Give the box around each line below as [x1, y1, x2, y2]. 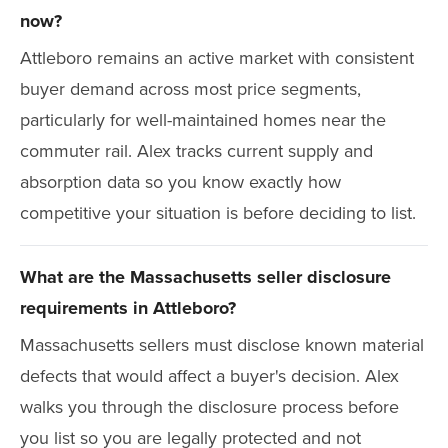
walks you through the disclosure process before [20, 394, 399, 420]
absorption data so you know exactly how [20, 169, 341, 195]
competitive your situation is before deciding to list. [20, 200, 416, 226]
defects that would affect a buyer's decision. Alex [20, 363, 399, 389]
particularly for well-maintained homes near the [20, 107, 386, 133]
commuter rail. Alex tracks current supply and [20, 138, 373, 164]
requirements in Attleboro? [20, 295, 236, 321]
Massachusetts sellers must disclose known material [20, 332, 424, 358]
